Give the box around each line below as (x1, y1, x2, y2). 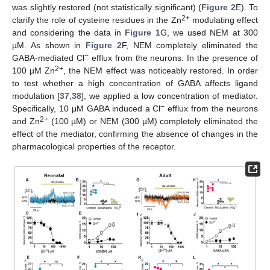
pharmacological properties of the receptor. (12, 141, 176, 151)
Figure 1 (125, 27, 160, 37)
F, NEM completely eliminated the (121, 40, 259, 50)
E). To (235, 2, 258, 12)
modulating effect (189, 14, 259, 25)
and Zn (12, 116, 40, 126)
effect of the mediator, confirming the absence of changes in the (12, 128, 258, 139)
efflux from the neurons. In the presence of (88, 52, 259, 63)
